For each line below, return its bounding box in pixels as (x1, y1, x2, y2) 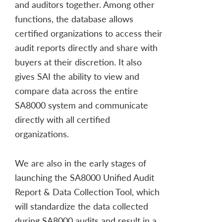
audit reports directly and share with (15, 41, 158, 54)
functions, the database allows (15, 12, 133, 25)
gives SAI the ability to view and (15, 70, 139, 83)
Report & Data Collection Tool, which (15, 185, 160, 198)
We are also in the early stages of (15, 157, 146, 169)
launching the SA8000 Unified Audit (15, 171, 154, 184)
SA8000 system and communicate (15, 99, 148, 111)
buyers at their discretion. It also (15, 55, 142, 68)
